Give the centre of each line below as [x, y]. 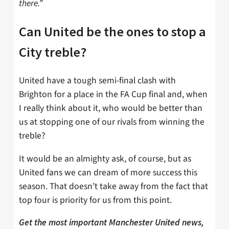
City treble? [53, 52]
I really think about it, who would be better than [111, 108]
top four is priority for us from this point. [95, 200]
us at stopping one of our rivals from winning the [112, 122]
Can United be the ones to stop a [112, 32]
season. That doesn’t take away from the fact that [113, 186]
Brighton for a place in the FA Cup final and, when [113, 94]
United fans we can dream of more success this [108, 172]
